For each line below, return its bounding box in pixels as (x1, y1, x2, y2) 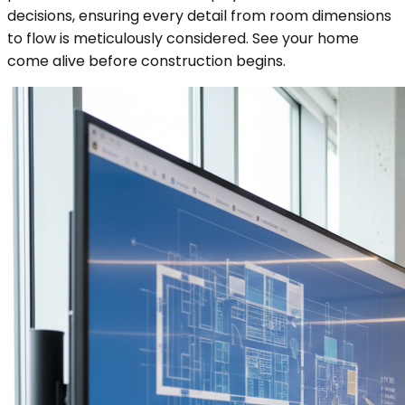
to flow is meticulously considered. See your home (7, 27, 359, 49)
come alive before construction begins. (7, 50, 286, 71)
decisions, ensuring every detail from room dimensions (7, 5, 391, 26)
